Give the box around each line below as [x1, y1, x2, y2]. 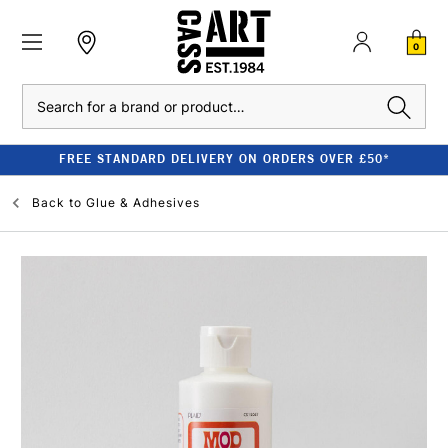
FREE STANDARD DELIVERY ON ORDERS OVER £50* [58, 151, 390, 166]
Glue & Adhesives [86, 195, 200, 210]
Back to [32, 195, 82, 210]
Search [22, 87, 62, 102]
